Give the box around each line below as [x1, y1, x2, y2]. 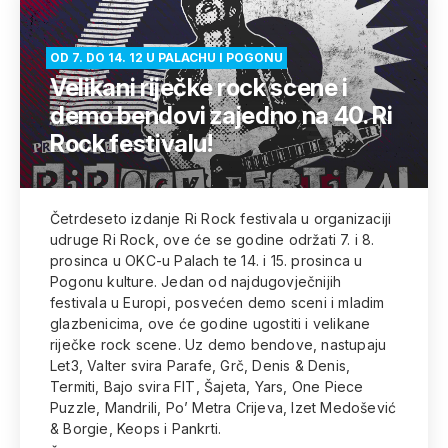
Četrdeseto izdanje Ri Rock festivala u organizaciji [50, 210, 392, 227]
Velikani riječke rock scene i [50, 73, 348, 102]
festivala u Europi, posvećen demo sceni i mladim [50, 294, 385, 311]
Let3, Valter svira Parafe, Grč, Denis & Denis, [50, 357, 351, 374]
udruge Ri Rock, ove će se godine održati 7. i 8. [50, 231, 375, 248]
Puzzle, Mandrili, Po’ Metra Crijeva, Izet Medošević [50, 399, 397, 416]
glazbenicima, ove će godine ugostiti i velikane [50, 315, 371, 332]
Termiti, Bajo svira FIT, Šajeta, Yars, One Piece [50, 378, 364, 395]
